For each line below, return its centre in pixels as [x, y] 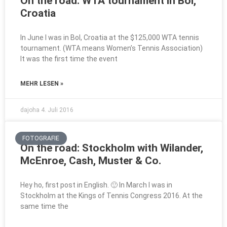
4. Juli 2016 [57, 110]
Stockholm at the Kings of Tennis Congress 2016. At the [111, 196]
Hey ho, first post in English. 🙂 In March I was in [96, 185]
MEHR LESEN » [42, 84]
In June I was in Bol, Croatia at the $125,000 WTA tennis [110, 37]
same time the [44, 206]
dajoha [31, 110]
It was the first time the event [69, 59]
